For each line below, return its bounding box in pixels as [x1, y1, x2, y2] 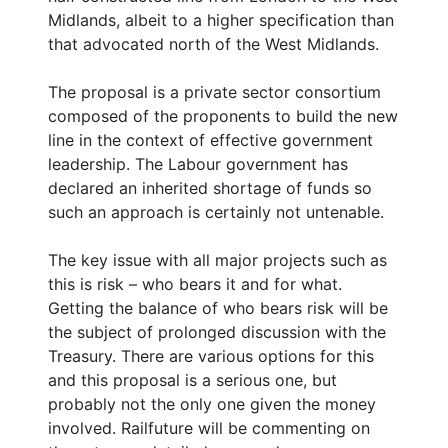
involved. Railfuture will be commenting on [48, 418, 370, 439]
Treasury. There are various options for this [48, 346, 374, 367]
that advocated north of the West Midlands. [48, 34, 379, 55]
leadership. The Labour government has [48, 154, 348, 175]
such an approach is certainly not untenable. [48, 202, 384, 223]
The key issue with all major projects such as [48, 250, 387, 271]
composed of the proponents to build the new [48, 106, 398, 127]
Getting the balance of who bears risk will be [48, 298, 388, 319]
